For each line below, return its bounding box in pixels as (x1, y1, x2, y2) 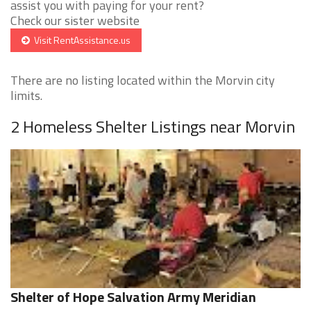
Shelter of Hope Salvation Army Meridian (10, 286, 256, 308)
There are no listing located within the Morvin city (10, 71, 275, 90)
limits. (10, 86, 42, 106)
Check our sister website (10, 11, 140, 31)
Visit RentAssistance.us (30, 33, 131, 48)
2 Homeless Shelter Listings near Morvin (10, 114, 295, 140)
